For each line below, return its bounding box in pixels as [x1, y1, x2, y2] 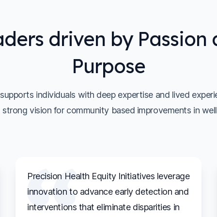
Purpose [72, 53, 145, 78]
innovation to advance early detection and [27, 186, 189, 197]
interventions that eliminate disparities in [27, 201, 180, 212]
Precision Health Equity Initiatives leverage [27, 170, 190, 181]
